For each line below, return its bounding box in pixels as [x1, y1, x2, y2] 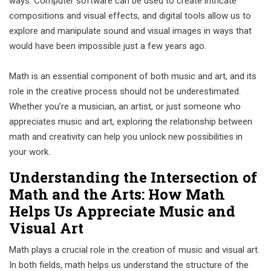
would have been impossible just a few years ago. [9, 41, 206, 51]
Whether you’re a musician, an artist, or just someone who [9, 101, 241, 112]
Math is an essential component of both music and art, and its [9, 71, 256, 82]
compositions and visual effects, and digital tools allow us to [9, 10, 251, 21]
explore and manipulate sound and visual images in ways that [9, 25, 252, 36]
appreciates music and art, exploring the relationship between [9, 116, 252, 127]
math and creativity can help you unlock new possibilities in [9, 131, 243, 142]
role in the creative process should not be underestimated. [9, 86, 241, 97]
